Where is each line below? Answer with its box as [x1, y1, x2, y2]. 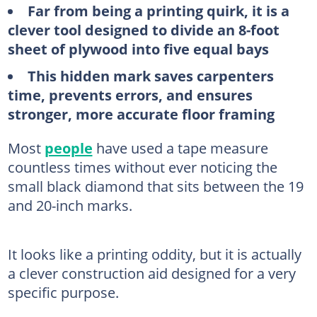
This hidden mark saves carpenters [27, 65, 274, 86]
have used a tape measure [92, 137, 268, 158]
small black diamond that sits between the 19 [7, 175, 304, 196]
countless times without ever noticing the [7, 156, 277, 177]
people [44, 137, 93, 158]
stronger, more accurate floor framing [7, 103, 275, 124]
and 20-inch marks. [7, 195, 132, 215]
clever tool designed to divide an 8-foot [7, 20, 279, 40]
